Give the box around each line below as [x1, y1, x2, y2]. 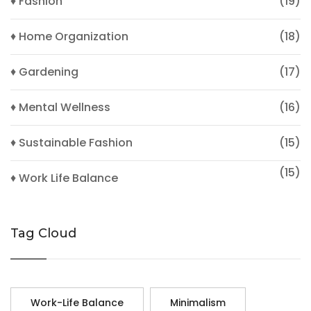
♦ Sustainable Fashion [10, 134, 133, 151]
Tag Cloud [10, 225, 76, 241]
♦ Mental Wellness [10, 99, 110, 115]
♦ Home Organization [10, 28, 128, 44]
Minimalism [170, 295, 226, 310]
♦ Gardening [10, 63, 78, 80]
